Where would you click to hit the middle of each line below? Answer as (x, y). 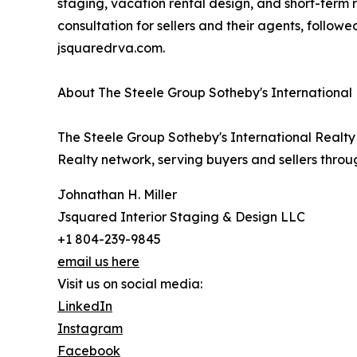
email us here (98, 262)
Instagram (90, 329)
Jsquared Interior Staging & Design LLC (181, 217)
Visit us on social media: (130, 284)
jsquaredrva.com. (111, 48)
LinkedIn (85, 306)
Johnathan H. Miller (117, 195)
